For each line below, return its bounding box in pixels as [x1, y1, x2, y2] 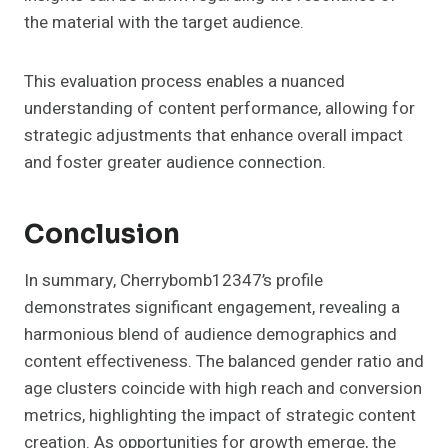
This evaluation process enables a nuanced [24, 68, 345, 94]
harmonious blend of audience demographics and [24, 321, 397, 347]
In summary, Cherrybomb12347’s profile [24, 267, 323, 293]
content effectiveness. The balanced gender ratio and [24, 348, 424, 374]
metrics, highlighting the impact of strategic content [24, 402, 416, 428]
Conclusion [24, 217, 180, 251]
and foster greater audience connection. [24, 149, 326, 175]
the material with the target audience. [24, 9, 304, 35]
